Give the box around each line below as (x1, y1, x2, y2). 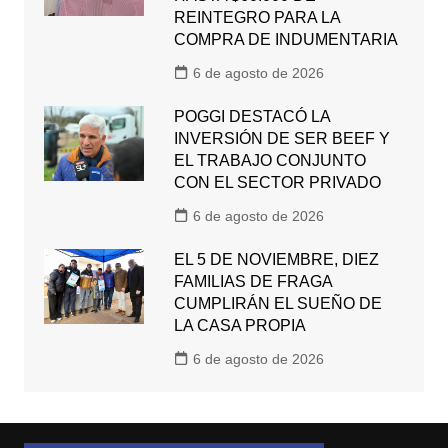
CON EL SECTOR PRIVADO (173, 173, 381, 191)
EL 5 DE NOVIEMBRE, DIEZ (173, 250, 379, 268)
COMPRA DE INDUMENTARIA (173, 30, 398, 48)
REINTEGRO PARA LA (173, 8, 340, 26)
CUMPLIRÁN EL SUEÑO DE (173, 294, 382, 312)
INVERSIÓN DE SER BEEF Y (173, 129, 390, 147)
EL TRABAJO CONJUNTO (173, 151, 366, 169)
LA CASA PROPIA (173, 316, 306, 334)
